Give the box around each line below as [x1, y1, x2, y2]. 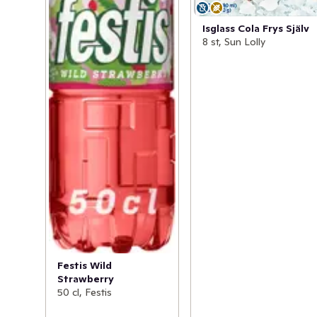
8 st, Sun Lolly [202, 35, 266, 48]
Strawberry [57, 272, 114, 285]
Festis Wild [57, 258, 112, 272]
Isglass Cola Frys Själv [202, 21, 310, 35]
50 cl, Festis [57, 285, 112, 299]
